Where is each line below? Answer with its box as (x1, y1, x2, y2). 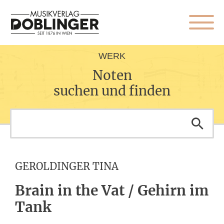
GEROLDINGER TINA (15, 160, 118, 172)
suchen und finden (53, 82, 170, 99)
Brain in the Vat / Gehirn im (15, 181, 208, 199)
